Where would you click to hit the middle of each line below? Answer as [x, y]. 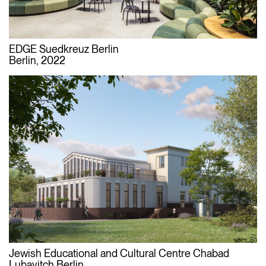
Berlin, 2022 [37, 61]
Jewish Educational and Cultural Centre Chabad [119, 253]
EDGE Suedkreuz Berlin [64, 49]
